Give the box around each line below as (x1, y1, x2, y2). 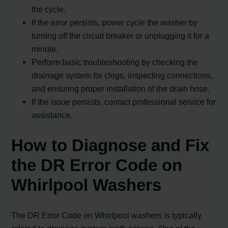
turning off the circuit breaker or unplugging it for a (32, 31, 210, 40)
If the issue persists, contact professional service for (32, 97, 216, 106)
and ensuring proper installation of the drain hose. (32, 83, 210, 93)
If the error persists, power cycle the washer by (32, 17, 198, 27)
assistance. (32, 110, 73, 120)
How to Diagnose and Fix (11, 136, 210, 155)
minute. (32, 44, 59, 53)
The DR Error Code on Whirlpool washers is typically (11, 211, 202, 220)
